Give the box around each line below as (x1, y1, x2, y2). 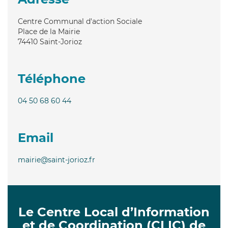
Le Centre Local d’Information (18, 204, 210, 219)
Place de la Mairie (18, 26, 80, 36)
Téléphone (18, 71, 85, 86)
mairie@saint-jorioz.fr (18, 155, 95, 164)
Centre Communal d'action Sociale (18, 16, 142, 26)
